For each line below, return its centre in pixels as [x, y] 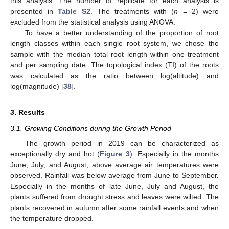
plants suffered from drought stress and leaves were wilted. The [114, 197]
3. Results [28, 113]
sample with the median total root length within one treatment [114, 54]
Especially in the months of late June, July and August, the [114, 186]
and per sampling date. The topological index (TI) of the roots [114, 65]
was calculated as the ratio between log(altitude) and [114, 76]
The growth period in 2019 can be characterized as [122, 143]
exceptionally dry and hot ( [55, 154]
